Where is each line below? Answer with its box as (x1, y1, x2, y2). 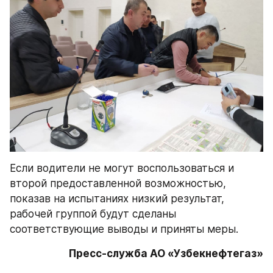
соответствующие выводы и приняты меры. (10, 222, 238, 235)
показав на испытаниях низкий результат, (10, 192, 224, 205)
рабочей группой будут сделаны (10, 207, 176, 220)
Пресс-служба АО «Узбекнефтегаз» (69, 247, 263, 260)
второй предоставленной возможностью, (10, 177, 226, 190)
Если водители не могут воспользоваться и (10, 161, 234, 174)
